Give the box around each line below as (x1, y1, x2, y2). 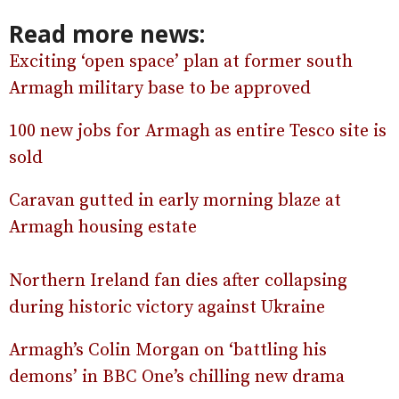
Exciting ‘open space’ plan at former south (9, 51, 353, 74)
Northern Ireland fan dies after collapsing (9, 270, 347, 293)
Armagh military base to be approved (9, 77, 311, 101)
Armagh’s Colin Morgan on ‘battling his (9, 339, 327, 362)
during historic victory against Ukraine (9, 297, 325, 320)
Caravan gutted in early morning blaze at (9, 190, 341, 213)
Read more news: (9, 18, 205, 51)
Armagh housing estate (9, 216, 197, 240)
